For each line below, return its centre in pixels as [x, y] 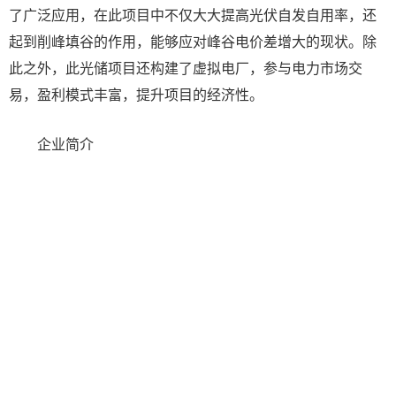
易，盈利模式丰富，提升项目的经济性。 [136, 94]
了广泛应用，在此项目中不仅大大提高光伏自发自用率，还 [193, 14]
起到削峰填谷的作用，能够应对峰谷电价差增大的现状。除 [193, 41]
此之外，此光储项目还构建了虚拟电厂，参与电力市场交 [186, 67]
